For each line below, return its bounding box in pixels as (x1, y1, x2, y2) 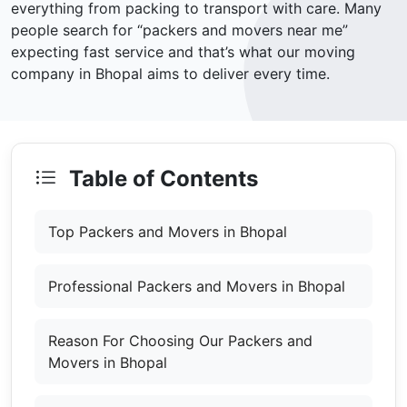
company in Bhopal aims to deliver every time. (11, 65, 330, 84)
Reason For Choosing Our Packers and (48, 332, 313, 351)
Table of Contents (64, 165, 258, 193)
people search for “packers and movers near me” (11, 21, 348, 40)
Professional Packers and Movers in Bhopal (48, 277, 345, 296)
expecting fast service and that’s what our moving (11, 43, 355, 62)
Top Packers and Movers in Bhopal (48, 223, 287, 242)
